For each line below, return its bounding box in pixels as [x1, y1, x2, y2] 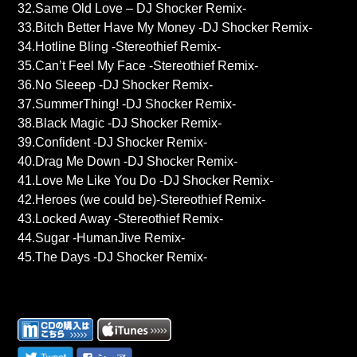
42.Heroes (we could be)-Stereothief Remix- [18, 193, 266, 207]
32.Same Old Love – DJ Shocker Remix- [18, 2, 247, 16]
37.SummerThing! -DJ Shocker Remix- [18, 97, 237, 112]
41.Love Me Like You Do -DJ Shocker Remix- [18, 174, 274, 188]
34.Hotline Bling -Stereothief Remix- [18, 40, 222, 54]
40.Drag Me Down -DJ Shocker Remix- [18, 155, 238, 169]
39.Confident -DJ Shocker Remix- [18, 135, 208, 150]
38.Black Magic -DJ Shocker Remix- [18, 116, 222, 131]
